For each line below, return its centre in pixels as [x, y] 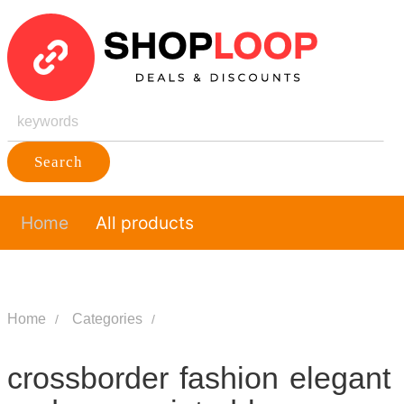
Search [58, 162]
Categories [107, 319]
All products [144, 223]
